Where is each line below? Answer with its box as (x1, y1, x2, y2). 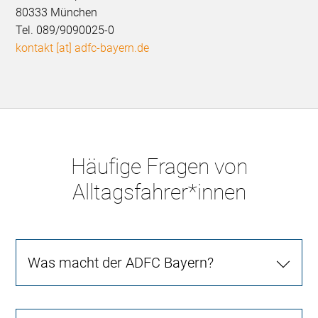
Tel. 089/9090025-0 (16, 23, 115, 37)
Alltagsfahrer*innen (72, 179, 246, 204)
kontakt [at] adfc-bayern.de (16, 40, 150, 55)
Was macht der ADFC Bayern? (28, 253, 214, 271)
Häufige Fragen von (70, 153, 248, 179)
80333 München (16, 5, 98, 19)
